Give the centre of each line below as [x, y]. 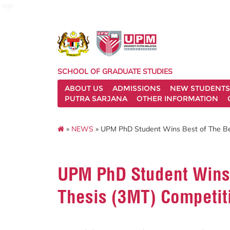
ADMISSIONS [137, 88]
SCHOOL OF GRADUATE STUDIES [115, 71]
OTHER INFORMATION [177, 99]
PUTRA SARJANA [96, 99]
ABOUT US [84, 88]
